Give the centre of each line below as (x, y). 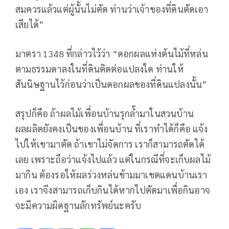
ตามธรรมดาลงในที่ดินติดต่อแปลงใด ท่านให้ (100, 68)
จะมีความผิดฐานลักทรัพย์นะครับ (78, 205)
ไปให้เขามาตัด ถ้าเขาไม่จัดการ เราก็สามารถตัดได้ (110, 144)
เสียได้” (30, 24)
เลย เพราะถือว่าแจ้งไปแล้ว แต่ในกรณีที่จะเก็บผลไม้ (113, 159)
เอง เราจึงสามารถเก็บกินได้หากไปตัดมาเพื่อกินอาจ (113, 190)
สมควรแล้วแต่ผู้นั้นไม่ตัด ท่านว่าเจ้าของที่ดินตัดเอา (112, 9)
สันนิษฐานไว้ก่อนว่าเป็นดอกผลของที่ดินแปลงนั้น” (111, 84)
